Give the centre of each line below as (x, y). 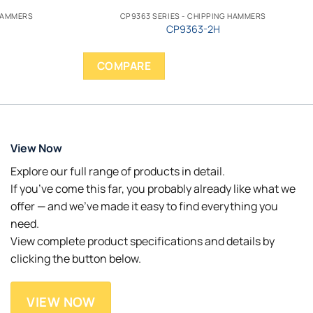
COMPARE (124, 65)
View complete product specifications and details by (143, 241)
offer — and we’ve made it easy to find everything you (144, 206)
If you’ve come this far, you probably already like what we (153, 188)
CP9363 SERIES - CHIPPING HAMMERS (193, 15)
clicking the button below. (76, 258)
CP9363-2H (193, 29)
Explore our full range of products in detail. (118, 171)
